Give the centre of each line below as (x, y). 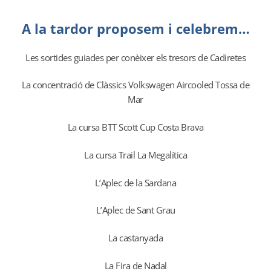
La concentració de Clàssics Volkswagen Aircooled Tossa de (135, 85)
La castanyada (135, 238)
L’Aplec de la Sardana (135, 183)
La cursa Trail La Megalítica (135, 155)
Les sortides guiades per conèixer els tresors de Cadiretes (135, 57)
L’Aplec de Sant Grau (135, 211)
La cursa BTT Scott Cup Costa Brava (135, 127)
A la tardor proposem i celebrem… (135, 28)
